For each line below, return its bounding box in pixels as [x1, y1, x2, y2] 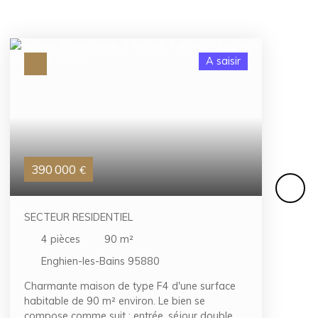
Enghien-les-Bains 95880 [41, 254, 160, 268]
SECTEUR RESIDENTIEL [24, 210, 133, 224]
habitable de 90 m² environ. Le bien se [24, 295, 205, 308]
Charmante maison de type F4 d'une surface [24, 280, 236, 293]
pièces [50, 232, 80, 246]
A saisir [206, 55, 241, 68]
